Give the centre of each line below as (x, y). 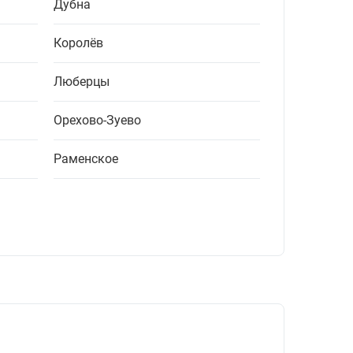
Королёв (78, 43)
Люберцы (82, 82)
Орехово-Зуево (97, 121)
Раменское (86, 159)
